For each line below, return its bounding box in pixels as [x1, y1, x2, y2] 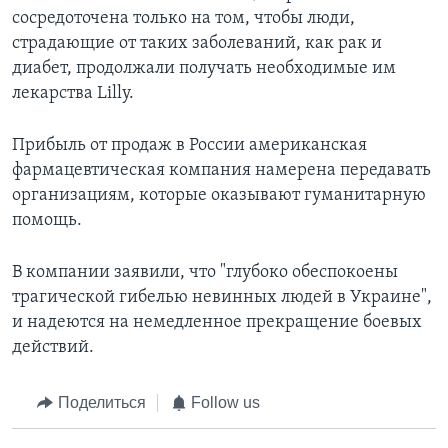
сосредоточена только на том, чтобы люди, [12, 9, 355, 29]
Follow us [191, 394, 260, 412]
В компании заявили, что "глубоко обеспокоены [12, 263, 398, 283]
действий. [12, 338, 94, 358]
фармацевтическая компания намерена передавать [12, 161, 431, 181]
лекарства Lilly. [12, 84, 134, 104]
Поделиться [57, 394, 146, 412]
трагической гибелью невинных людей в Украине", [12, 288, 432, 308]
